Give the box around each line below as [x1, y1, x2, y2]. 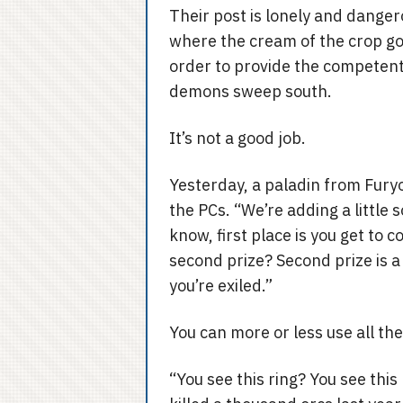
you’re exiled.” [169, 275, 273, 296]
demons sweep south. [169, 81, 332, 102]
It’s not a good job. [169, 128, 306, 148]
